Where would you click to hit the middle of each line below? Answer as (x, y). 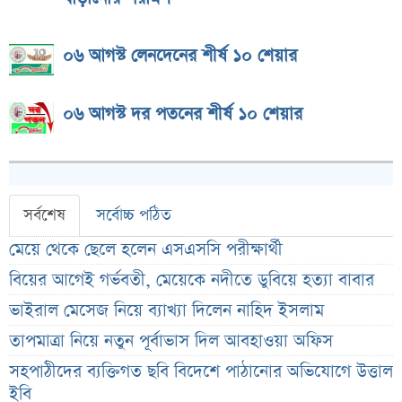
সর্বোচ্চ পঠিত (134, 216)
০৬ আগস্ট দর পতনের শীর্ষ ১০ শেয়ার (183, 115)
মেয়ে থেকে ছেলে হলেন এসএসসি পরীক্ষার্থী (146, 250)
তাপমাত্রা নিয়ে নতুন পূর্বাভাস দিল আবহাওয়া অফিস (171, 342)
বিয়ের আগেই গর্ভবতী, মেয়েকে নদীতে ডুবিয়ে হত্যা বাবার (192, 281)
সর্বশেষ (44, 216)
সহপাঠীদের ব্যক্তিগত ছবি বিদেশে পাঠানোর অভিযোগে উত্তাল (201, 372)
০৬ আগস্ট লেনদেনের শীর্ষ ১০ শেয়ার (180, 57)
